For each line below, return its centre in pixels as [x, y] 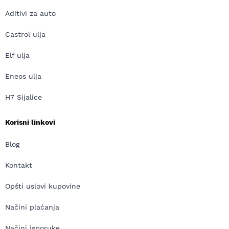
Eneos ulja [23, 76]
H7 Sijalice [24, 97]
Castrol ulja [25, 34]
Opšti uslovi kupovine [43, 186]
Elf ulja [17, 55]
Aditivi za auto [30, 13]
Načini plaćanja [32, 207]
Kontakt [19, 165]
